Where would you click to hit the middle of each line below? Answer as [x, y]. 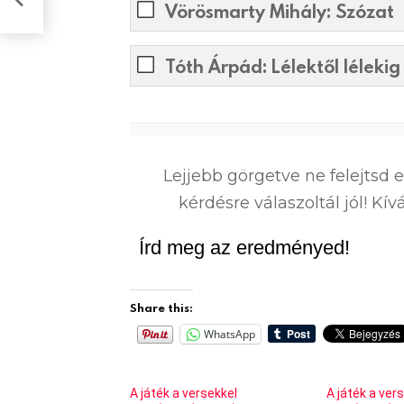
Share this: [161, 307]
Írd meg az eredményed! [244, 247]
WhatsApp [230, 334]
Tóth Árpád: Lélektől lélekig [283, 66]
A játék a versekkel [184, 393]
